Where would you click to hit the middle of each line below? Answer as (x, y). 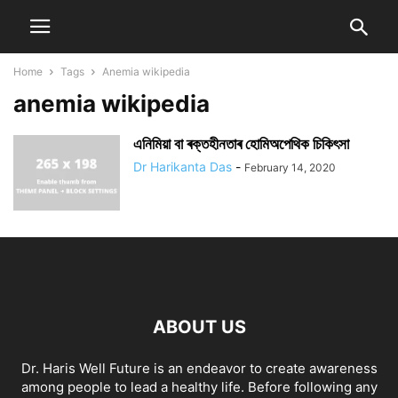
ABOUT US (199, 327)
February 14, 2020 (290, 167)
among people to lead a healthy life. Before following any (199, 387)
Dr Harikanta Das (183, 167)
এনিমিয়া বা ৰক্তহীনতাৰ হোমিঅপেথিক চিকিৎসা (241, 144)
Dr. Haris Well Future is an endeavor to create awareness (199, 368)
